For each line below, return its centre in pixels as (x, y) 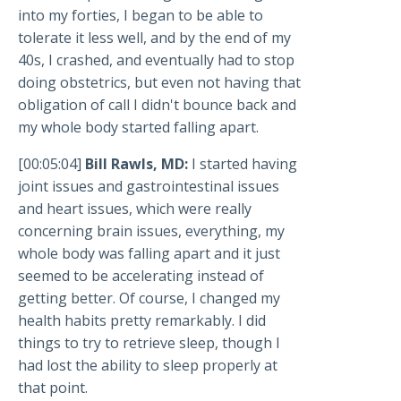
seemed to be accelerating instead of (141, 276)
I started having (244, 164)
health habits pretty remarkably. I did (142, 321)
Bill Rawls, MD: (137, 164)
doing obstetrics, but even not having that (159, 83)
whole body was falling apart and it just (149, 254)
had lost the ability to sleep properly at (148, 366)
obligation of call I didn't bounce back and (157, 105)
